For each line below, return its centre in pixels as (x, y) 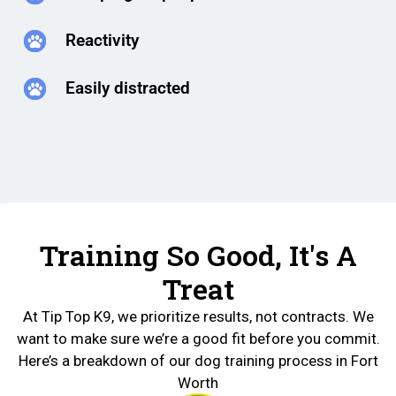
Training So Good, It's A (198, 255)
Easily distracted (127, 88)
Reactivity (102, 41)
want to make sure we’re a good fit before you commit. (198, 338)
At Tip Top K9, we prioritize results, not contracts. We (198, 316)
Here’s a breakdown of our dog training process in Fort (198, 360)
